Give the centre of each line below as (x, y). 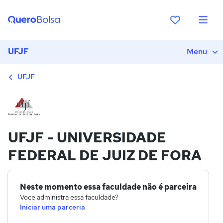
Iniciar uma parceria (53, 207)
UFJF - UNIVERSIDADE (87, 137)
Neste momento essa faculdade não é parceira (108, 187)
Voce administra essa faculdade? (69, 197)
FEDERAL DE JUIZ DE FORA (105, 155)
